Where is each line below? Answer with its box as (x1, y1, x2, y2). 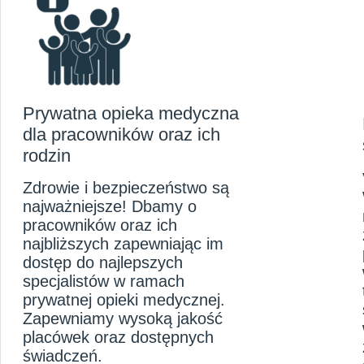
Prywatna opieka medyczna (23, 103, 239, 124)
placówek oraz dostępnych (23, 328, 214, 347)
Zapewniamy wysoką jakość (23, 310, 223, 328)
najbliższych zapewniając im (23, 235, 223, 253)
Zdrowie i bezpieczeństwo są (23, 179, 229, 197)
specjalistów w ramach (23, 272, 184, 291)
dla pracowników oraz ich (23, 124, 220, 145)
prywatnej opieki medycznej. (23, 291, 225, 310)
